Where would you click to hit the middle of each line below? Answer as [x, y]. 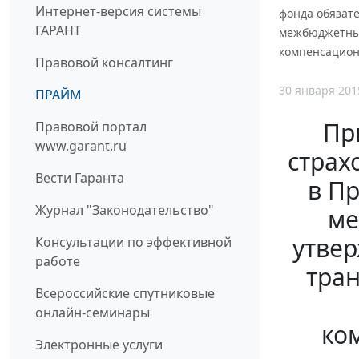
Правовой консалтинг [104, 63]
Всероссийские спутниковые [125, 294]
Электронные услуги [99, 345]
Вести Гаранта [80, 178]
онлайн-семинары [93, 313]
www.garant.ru [81, 146]
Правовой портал [91, 127]
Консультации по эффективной [133, 242]
